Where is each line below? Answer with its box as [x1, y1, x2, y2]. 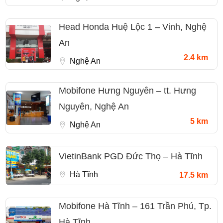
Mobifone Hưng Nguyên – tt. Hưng [59, 85, 196, 96]
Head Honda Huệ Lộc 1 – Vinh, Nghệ [59, 21, 207, 32]
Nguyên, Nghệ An [59, 101, 129, 111]
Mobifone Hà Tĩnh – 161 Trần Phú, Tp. [59, 201, 212, 211]
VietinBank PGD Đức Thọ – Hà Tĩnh [59, 151, 203, 161]
